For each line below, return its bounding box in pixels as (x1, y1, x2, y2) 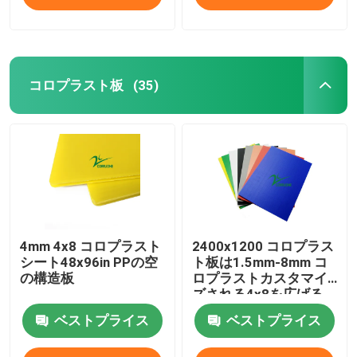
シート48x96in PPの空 (20, 254, 159, 271)
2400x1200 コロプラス (192, 238, 335, 255)
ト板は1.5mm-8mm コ (192, 254, 328, 271)
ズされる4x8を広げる (192, 286, 324, 303)
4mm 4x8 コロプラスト (20, 238, 162, 255)
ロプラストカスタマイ (192, 270, 328, 287)
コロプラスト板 (28, 76, 124, 93)
